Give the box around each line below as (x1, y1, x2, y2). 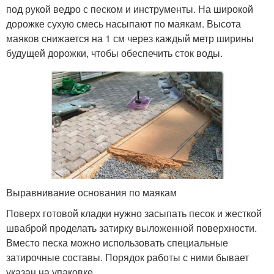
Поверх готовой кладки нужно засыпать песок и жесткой (6, 206, 262, 221)
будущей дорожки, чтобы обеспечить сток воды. (6, 46, 223, 61)
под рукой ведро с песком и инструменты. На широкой (6, 2, 253, 17)
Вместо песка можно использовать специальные (6, 235, 228, 250)
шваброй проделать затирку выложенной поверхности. (6, 221, 257, 235)
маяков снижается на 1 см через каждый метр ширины (6, 31, 254, 46)
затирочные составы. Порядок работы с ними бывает (6, 250, 249, 265)
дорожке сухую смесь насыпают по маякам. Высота (6, 17, 241, 31)
